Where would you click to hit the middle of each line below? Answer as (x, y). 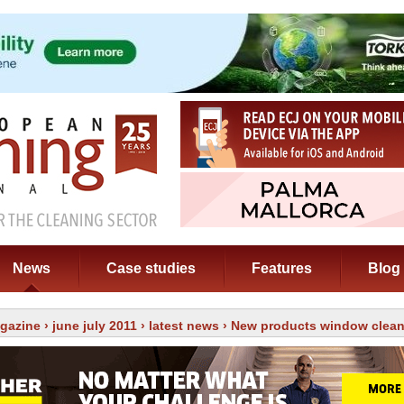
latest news (184, 326)
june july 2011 (95, 326)
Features (282, 268)
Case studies (151, 268)
